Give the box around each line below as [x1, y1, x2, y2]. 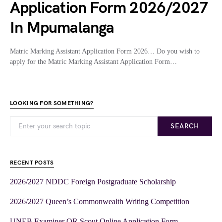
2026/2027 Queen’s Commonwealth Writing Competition [10, 197, 189, 206]
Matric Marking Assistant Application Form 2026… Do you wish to [10, 47, 200, 55]
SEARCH [170, 121, 199, 130]
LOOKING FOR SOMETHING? [10, 99, 94, 107]
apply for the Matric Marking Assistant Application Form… [10, 57, 177, 65]
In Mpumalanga [10, 18, 114, 38]
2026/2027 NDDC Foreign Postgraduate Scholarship [10, 177, 176, 186]
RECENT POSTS [10, 159, 54, 166]
